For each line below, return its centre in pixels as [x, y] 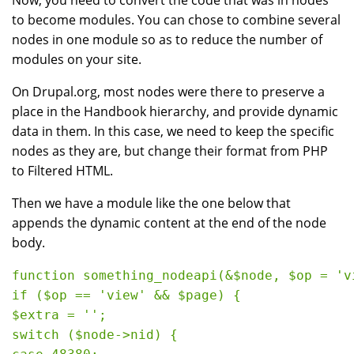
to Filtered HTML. [62, 171]
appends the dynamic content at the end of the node [169, 223]
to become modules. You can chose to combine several [176, 20]
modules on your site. [77, 60]
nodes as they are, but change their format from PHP [170, 151]
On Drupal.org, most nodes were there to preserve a [168, 92]
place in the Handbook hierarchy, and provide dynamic [175, 112]
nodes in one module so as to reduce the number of [167, 40]
